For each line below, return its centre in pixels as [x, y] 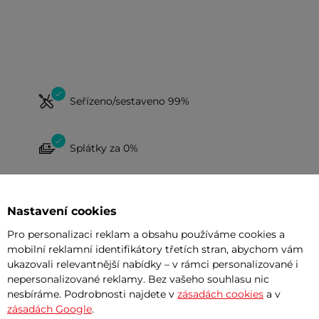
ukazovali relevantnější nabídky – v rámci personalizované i [153, 264]
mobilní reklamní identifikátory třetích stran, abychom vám [155, 249]
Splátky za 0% [104, 148]
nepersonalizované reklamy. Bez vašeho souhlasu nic [138, 279]
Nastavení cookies [62, 211]
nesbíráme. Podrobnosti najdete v [92, 294]
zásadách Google [49, 309]
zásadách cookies [220, 294]
